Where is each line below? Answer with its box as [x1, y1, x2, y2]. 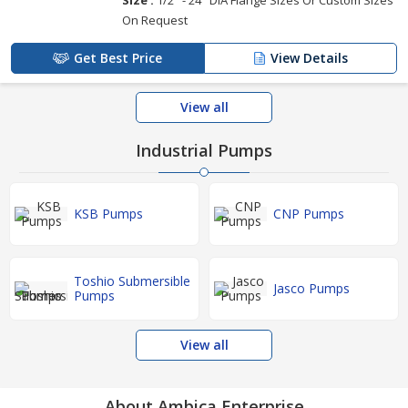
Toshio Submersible [74, 271, 190, 290]
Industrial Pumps [136, 138, 272, 161]
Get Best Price [74, 48, 162, 66]
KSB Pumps [74, 204, 143, 222]
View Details [270, 48, 348, 66]
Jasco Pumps [273, 279, 350, 297]
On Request [122, 11, 188, 28]
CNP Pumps [273, 204, 344, 222]
